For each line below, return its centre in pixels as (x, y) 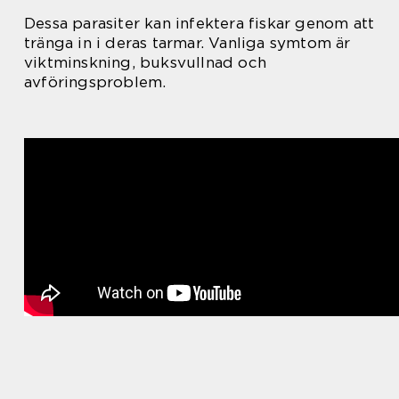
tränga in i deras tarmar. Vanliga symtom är (187, 42)
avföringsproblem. (95, 81)
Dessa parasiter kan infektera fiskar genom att (199, 23)
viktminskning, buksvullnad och (145, 62)
